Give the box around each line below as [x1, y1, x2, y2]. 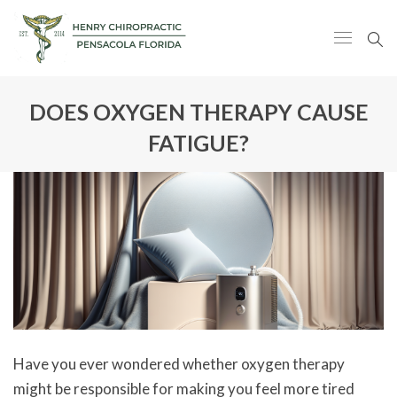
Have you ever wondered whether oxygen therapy [13, 354, 345, 374]
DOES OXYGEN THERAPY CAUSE [28, 97, 369, 125]
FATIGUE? [148, 128, 249, 156]
